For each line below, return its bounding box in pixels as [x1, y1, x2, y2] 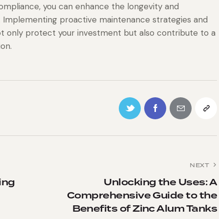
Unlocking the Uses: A [104, 175, 217, 189]
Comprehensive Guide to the [67, 189, 217, 202]
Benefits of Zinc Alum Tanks [72, 202, 217, 216]
